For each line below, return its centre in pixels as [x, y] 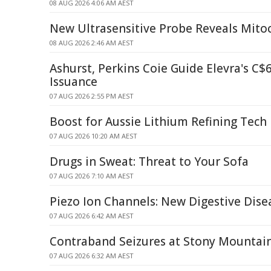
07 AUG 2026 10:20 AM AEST [93, 136]
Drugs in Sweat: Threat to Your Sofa [149, 162]
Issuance [73, 82]
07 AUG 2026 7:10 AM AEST [92, 176]
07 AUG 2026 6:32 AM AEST [92, 256]
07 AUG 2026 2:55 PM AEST [92, 96]
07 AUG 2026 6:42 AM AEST [92, 216]
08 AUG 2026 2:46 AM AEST [92, 43]
